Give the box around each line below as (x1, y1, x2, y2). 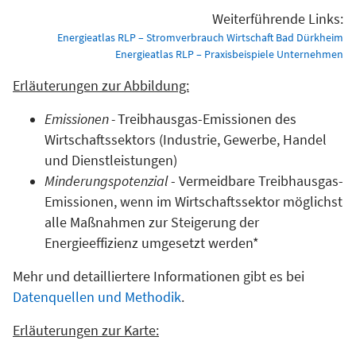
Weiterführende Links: (212, 10, 343, 28)
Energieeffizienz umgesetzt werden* (44, 234, 259, 252)
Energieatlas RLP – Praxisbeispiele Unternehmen (115, 46, 343, 61)
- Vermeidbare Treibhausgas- (168, 172, 343, 190)
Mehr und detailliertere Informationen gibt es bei (13, 267, 304, 285)
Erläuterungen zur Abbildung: (13, 76, 189, 95)
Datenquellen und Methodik (13, 288, 181, 306)
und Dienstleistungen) (44, 151, 177, 169)
